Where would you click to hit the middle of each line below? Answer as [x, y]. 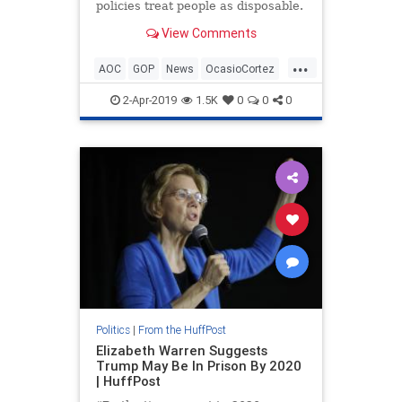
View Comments [207, 33]
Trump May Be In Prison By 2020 [198, 366]
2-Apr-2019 [149, 100]
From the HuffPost [182, 330]
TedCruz [169, 98]
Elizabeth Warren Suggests [181, 351]
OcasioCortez [240, 69]
